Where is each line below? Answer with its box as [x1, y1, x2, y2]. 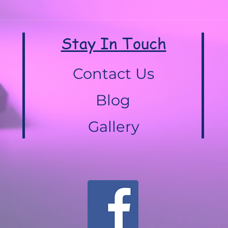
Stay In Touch [61, 32, 166, 54]
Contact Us [73, 65, 154, 82]
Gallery [88, 118, 139, 135]
